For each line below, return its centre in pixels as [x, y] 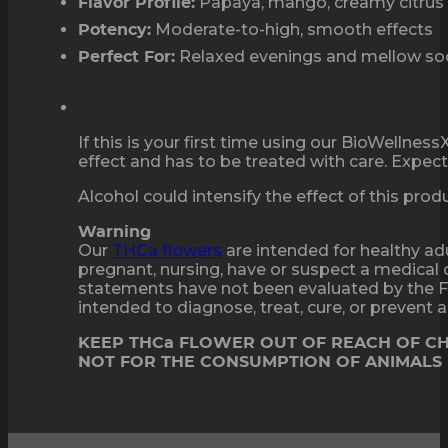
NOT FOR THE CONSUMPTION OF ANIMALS [260, 361]
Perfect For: [126, 56]
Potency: [114, 29]
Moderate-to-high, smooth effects [292, 29]
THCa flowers [167, 250]
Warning [114, 231]
